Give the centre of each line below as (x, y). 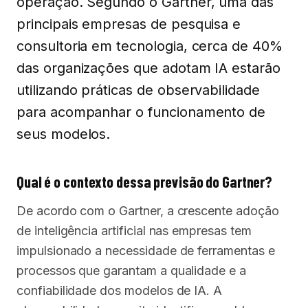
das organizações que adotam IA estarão (148, 68)
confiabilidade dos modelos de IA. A (120, 290)
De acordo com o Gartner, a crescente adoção (148, 210)
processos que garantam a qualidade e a (131, 270)
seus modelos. (64, 134)
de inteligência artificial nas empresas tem (134, 230)
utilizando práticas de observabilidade (138, 90)
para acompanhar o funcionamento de (141, 112)
